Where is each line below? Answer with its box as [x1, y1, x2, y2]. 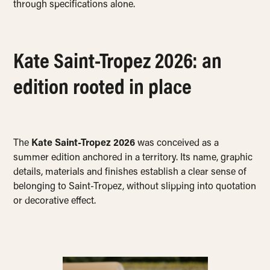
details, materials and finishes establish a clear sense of [13, 168, 247, 178]
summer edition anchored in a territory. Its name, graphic [13, 153, 253, 163]
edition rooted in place [13, 78, 192, 101]
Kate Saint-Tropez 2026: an [13, 52, 222, 75]
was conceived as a [135, 139, 219, 149]
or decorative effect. [13, 196, 96, 207]
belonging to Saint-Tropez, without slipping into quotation [13, 182, 257, 192]
